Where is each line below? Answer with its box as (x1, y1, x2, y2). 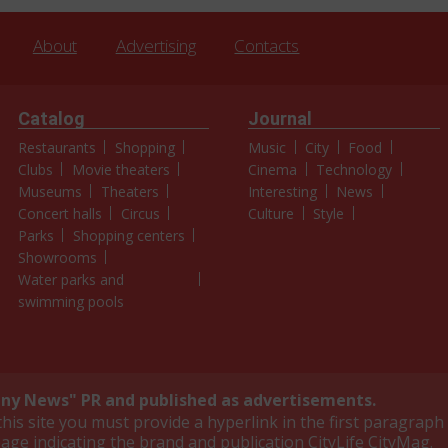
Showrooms (17, 248, 97, 268)
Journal (248, 108, 312, 130)
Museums (17, 182, 82, 202)
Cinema (248, 160, 297, 180)
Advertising (115, 34, 196, 58)
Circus (120, 204, 160, 224)
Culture (248, 204, 294, 224)
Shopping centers (72, 226, 185, 246)
